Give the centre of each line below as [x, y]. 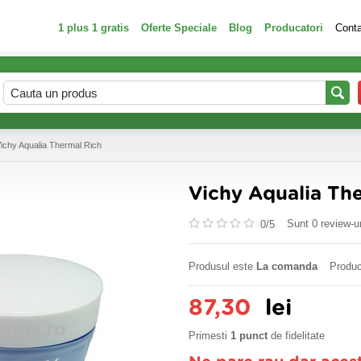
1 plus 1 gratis [93, 28]
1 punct [249, 336]
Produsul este [222, 266]
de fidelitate [296, 336]
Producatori [294, 28]
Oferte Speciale [179, 28]
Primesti [210, 336]
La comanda [287, 266]
